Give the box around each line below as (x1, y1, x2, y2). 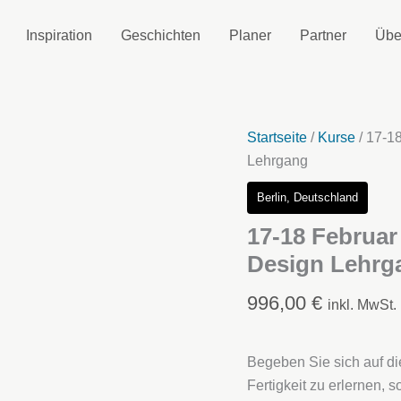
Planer (228, 28, 271, 44)
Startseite (247, 129, 308, 145)
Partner (299, 28, 346, 44)
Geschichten (120, 28, 200, 44)
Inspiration (25, 28, 92, 44)
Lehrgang (247, 152, 309, 168)
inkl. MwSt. (328, 297, 397, 313)
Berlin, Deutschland (257, 190, 359, 204)
